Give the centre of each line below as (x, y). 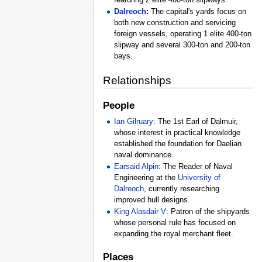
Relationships (137, 80)
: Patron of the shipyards (208, 211)
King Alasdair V (140, 211)
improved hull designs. (152, 199)
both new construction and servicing (175, 23)
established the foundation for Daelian (178, 143)
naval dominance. (144, 154)
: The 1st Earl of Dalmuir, (196, 121)
